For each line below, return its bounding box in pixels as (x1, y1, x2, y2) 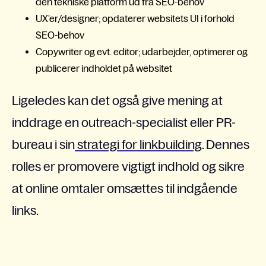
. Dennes (202, 137, 249, 151)
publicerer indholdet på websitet (36, 62, 172, 74)
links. (12, 203, 39, 217)
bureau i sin (12, 137, 75, 151)
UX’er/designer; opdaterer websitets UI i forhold (36, 12, 235, 24)
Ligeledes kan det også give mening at (12, 93, 223, 107)
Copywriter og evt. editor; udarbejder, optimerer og (36, 46, 248, 57)
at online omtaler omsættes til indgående (12, 181, 237, 195)
